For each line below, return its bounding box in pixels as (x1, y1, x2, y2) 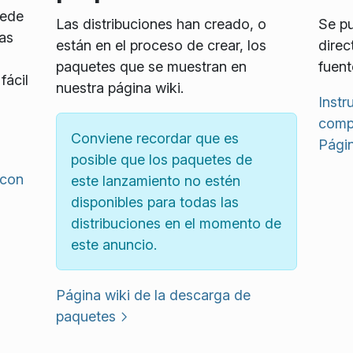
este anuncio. (70, 236, 157, 253)
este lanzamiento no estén (70, 172, 240, 189)
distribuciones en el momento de (70, 214, 281, 232)
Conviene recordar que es (70, 129, 239, 147)
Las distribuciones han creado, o (55, 15, 266, 32)
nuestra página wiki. (55, 79, 184, 96)
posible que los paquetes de (70, 150, 252, 168)
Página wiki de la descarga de (55, 286, 251, 303)
